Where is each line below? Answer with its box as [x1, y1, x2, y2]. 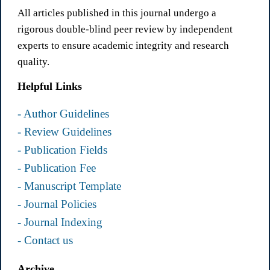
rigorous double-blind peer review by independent [17, 24, 233, 36]
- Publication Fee [17, 162, 96, 175]
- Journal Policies [17, 198, 96, 211]
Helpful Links [17, 80, 82, 93]
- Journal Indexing [17, 216, 102, 229]
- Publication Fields [17, 144, 107, 157]
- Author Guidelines [17, 108, 109, 121]
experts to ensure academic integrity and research [17, 40, 229, 52]
